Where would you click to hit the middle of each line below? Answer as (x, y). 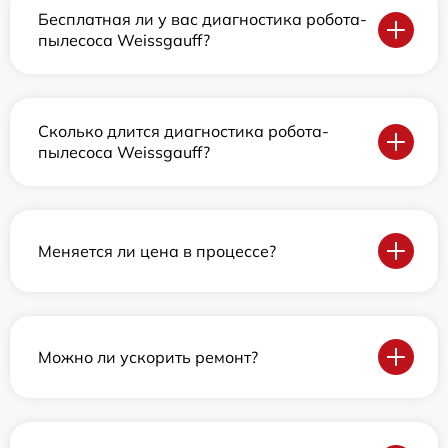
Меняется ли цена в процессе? (157, 250)
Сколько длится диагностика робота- (183, 131)
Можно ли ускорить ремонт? (148, 356)
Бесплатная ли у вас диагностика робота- (202, 19)
